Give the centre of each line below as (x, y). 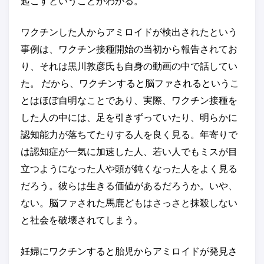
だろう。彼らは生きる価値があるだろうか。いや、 (129, 186)
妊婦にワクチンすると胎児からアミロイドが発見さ (129, 251)
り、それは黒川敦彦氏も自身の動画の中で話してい (129, 66)
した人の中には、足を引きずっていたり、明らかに (129, 117)
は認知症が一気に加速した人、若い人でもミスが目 (129, 151)
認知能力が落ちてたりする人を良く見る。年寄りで (129, 134)
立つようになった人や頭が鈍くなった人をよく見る (129, 169)
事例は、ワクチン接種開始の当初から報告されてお (129, 49)
